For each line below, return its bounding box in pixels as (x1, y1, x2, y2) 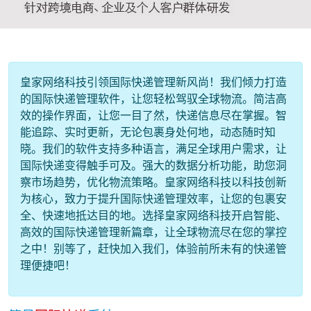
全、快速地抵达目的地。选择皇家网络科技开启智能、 (20, 208, 287, 223)
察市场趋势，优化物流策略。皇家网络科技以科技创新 (20, 174, 287, 190)
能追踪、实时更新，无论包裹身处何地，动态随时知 (20, 124, 276, 140)
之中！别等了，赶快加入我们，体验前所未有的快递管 (20, 241, 287, 256)
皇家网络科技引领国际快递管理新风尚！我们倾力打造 (20, 74, 287, 90)
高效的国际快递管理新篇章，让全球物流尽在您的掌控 (20, 224, 287, 239)
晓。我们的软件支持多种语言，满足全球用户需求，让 (20, 141, 287, 156)
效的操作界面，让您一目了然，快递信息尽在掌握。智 (20, 108, 287, 123)
